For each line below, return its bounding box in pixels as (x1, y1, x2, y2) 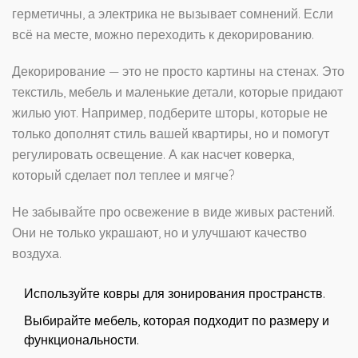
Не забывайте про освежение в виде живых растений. (12, 204, 335, 221)
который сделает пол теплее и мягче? (12, 167, 234, 184)
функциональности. (24, 332, 139, 348)
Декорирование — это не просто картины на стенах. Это (12, 63, 344, 80)
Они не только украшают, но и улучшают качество (12, 225, 307, 241)
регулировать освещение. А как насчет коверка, (12, 146, 294, 163)
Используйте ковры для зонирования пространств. (24, 285, 325, 302)
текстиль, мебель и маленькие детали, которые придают (12, 84, 343, 101)
